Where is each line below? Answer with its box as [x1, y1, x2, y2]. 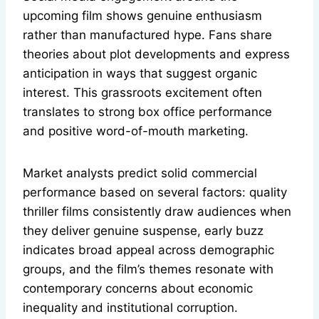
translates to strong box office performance [23, 105, 272, 120]
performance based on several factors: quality [23, 185, 287, 200]
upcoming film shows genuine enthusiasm [23, 9, 262, 23]
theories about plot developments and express [23, 47, 290, 62]
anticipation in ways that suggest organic [23, 66, 257, 81]
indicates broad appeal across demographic [23, 243, 274, 258]
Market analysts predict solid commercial [23, 166, 257, 181]
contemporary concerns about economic [23, 281, 253, 296]
